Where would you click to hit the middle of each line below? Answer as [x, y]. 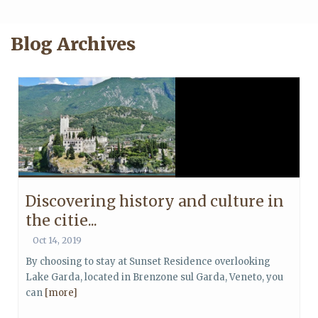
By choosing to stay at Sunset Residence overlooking [148, 262]
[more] [61, 293]
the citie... [61, 220]
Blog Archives [73, 44]
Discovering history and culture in [155, 201]
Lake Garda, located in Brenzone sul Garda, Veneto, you [154, 277]
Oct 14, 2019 [57, 240]
